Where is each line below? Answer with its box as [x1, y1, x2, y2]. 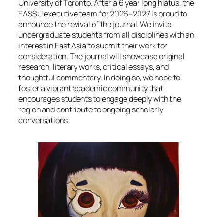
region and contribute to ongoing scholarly [18, 104, 163, 115]
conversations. [18, 115, 70, 126]
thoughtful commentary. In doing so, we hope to [18, 72, 181, 83]
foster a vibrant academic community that [18, 83, 163, 94]
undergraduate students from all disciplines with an [18, 30, 194, 41]
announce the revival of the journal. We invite [18, 19, 172, 30]
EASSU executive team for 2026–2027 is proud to [18, 8, 187, 19]
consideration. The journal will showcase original [18, 51, 185, 62]
